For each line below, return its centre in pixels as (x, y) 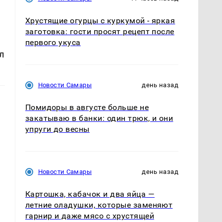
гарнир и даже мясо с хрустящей (89, 216)
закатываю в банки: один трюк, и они (99, 118)
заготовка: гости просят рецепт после (100, 31)
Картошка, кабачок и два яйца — (90, 194)
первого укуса (53, 42)
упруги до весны (57, 129)
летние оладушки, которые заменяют (99, 205)
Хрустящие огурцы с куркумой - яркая (100, 20)
